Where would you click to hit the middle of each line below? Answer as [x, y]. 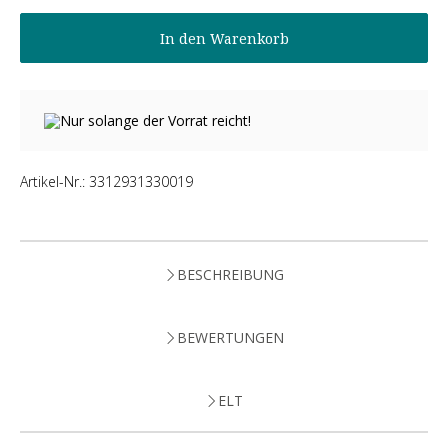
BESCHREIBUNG [230, 274]
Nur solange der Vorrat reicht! [155, 120]
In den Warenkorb [224, 38]
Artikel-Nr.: [54, 181]
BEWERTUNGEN [230, 337]
